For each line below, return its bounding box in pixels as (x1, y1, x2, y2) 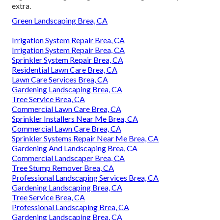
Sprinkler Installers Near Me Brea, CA (12, 113, 138, 123)
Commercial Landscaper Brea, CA (12, 153, 125, 163)
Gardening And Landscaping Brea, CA (12, 143, 137, 153)
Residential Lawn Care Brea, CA (12, 64, 117, 74)
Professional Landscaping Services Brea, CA (12, 172, 159, 182)
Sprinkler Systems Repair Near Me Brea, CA (12, 133, 159, 143)
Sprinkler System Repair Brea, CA (12, 55, 123, 64)
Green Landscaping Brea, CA (12, 15, 108, 25)
